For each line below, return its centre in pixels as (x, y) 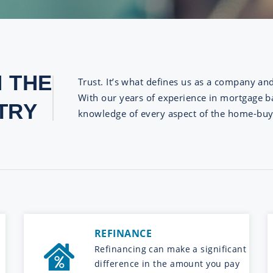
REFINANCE (123, 233)
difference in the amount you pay (167, 263)
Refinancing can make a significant (171, 249)
